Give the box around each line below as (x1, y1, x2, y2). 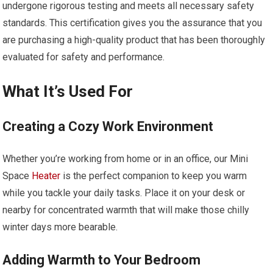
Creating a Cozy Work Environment (2, 118, 214, 134)
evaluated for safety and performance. (2, 51, 165, 63)
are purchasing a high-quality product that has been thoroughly (2, 34, 266, 46)
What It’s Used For (2, 82, 133, 101)
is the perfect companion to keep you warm (60, 169, 247, 182)
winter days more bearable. (2, 221, 118, 233)
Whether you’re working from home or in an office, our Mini (2, 152, 249, 165)
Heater (32, 169, 61, 182)
